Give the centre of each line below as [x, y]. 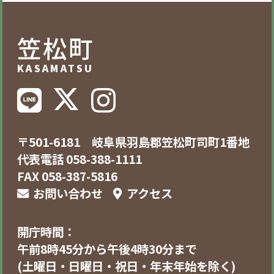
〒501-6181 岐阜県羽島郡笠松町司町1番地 [133, 142]
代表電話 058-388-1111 [85, 159]
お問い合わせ [68, 193]
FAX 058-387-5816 [67, 176]
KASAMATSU [55, 68]
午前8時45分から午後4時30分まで [107, 249]
